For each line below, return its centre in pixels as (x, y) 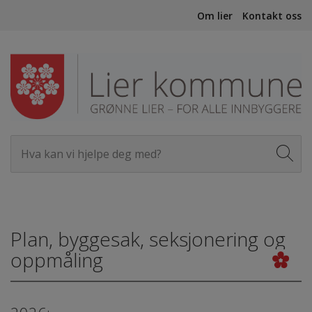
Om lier (215, 16)
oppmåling (57, 259)
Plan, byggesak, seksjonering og (148, 239)
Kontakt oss (272, 16)
